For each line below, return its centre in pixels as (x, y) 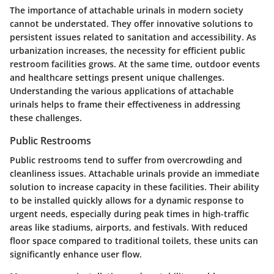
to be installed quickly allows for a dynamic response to (127, 200)
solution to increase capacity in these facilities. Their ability (135, 187)
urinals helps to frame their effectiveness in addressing (125, 104)
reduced (231, 227)
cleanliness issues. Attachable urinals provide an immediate (135, 173)
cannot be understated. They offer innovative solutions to (131, 23)
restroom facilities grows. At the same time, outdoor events (135, 64)
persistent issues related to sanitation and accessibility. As (133, 37)
